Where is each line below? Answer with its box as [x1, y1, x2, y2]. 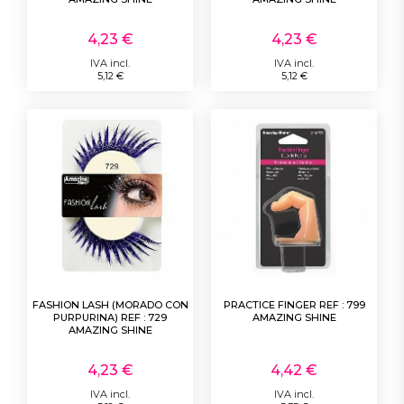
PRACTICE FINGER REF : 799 [223, 298, 365, 312]
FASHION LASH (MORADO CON [32, 298, 188, 312]
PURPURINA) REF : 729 [53, 311, 167, 325]
